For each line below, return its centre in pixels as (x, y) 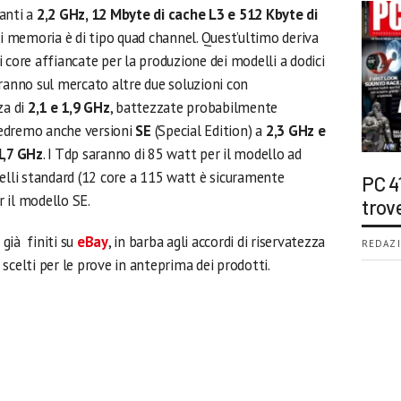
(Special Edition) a (210, 131)
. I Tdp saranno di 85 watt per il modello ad (172, 154)
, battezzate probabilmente (194, 107)
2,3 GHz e (295, 131)
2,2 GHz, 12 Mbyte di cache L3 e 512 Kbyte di (175, 14)
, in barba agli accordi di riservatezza (217, 242)
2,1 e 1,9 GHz (67, 107)
